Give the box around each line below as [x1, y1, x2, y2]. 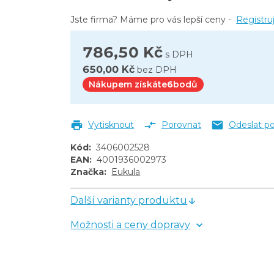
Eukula [111, 166, 141, 178]
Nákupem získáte [89, 79, 168, 91]
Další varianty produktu [70, 194, 188, 207]
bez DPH [137, 64, 177, 76]
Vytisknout [88, 119, 135, 131]
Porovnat [161, 119, 201, 131]
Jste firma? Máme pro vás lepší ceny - [70, 14, 232, 26]
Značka [70, 166, 105, 178]
